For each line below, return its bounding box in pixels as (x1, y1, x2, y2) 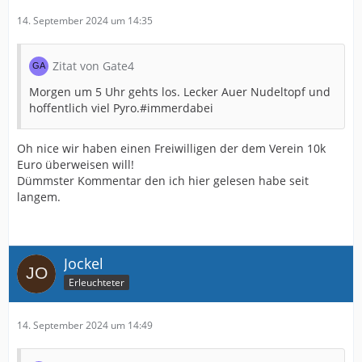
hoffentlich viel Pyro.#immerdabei (29, 100, 213, 116)
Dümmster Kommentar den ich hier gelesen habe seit (17, 173, 309, 188)
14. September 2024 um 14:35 (17, 14, 153, 27)
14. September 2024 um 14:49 (17, 318, 153, 332)
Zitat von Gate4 (53, 58, 134, 74)
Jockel (64, 254, 103, 273)
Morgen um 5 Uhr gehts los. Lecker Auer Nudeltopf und (29, 84, 330, 99)
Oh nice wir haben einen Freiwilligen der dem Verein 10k (17, 141, 326, 156)
